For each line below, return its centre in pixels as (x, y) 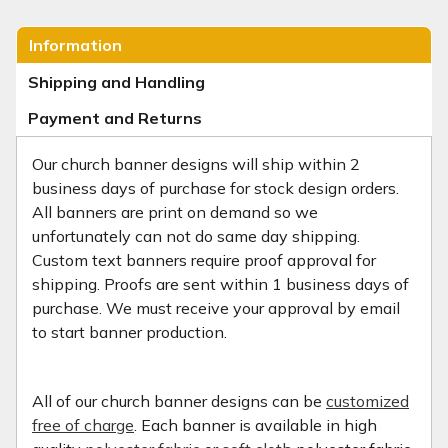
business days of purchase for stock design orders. (215, 188)
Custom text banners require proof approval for (204, 260)
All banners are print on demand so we (175, 212)
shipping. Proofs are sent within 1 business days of (220, 284)
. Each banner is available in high (255, 425)
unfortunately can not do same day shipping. (196, 236)
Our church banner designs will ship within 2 (196, 164)
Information (75, 45)
